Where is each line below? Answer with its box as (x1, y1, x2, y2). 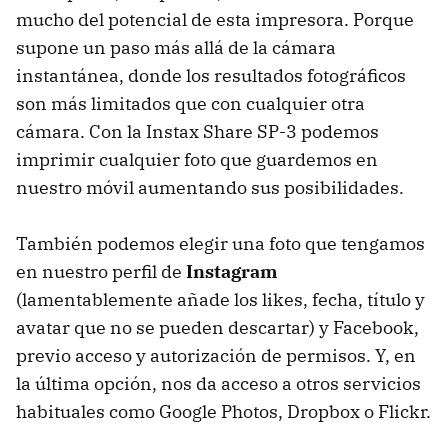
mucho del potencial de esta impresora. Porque (16, 8, 414, 32)
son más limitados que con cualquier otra (16, 92, 365, 116)
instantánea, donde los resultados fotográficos (16, 64, 406, 88)
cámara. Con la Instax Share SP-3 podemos (16, 120, 379, 144)
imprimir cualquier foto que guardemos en (16, 148, 378, 172)
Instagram (186, 260, 277, 284)
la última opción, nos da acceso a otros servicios (16, 372, 421, 396)
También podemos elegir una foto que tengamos (16, 232, 425, 256)
